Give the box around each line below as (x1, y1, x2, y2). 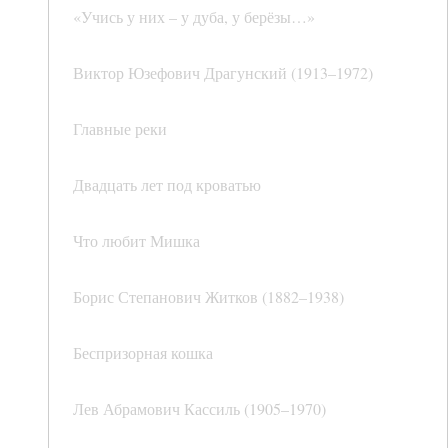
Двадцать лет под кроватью (73, 174, 261, 196)
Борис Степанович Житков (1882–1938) (73, 286, 344, 308)
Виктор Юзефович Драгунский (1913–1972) (73, 62, 373, 84)
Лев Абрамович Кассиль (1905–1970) (73, 398, 326, 420)
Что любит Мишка (73, 230, 200, 252)
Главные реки (73, 118, 167, 140)
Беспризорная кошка (73, 342, 213, 364)
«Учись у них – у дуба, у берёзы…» (73, 6, 315, 28)
